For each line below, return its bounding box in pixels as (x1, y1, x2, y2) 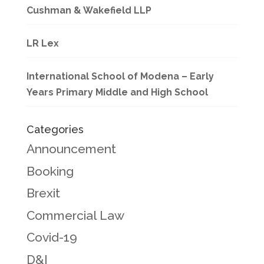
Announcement (26, 141, 116, 156)
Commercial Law (26, 207, 124, 223)
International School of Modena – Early (26, 71, 214, 82)
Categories (26, 123, 84, 136)
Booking (26, 163, 74, 179)
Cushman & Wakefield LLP (26, 5, 151, 16)
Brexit (26, 186, 60, 200)
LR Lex (26, 38, 59, 49)
